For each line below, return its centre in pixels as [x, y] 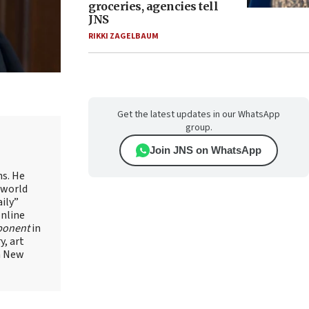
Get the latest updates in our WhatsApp [199, 114]
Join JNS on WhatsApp [206, 150]
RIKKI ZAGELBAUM [123, 36]
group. [199, 128]
